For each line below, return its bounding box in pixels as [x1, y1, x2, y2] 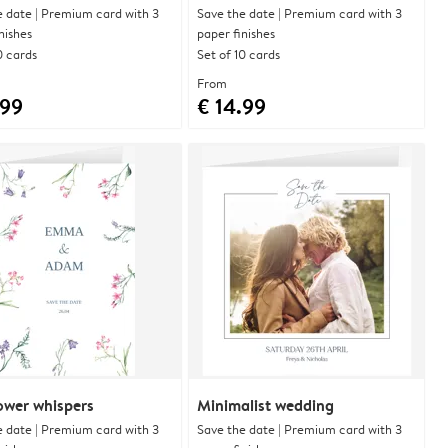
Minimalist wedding [197, 393, 334, 416]
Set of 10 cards [197, 44, 280, 63]
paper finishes [197, 23, 275, 42]
